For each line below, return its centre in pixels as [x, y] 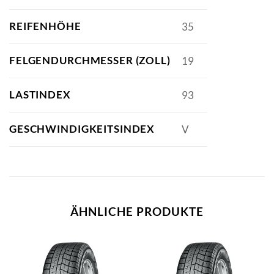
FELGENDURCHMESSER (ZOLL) [90, 60]
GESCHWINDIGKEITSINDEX [82, 128]
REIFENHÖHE [45, 26]
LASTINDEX [40, 94]
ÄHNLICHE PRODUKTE [137, 211]
